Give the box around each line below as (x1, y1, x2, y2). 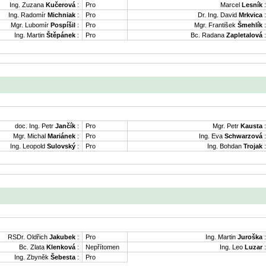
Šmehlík (237, 21, 262, 29)
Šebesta (50, 254, 75, 261)
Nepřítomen (85, 243, 119, 251)
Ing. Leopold (10, 142, 47, 150)
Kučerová (46, 1, 75, 9)
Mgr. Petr (213, 122, 240, 130)
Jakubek (49, 233, 75, 241)
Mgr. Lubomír (11, 21, 50, 29)
